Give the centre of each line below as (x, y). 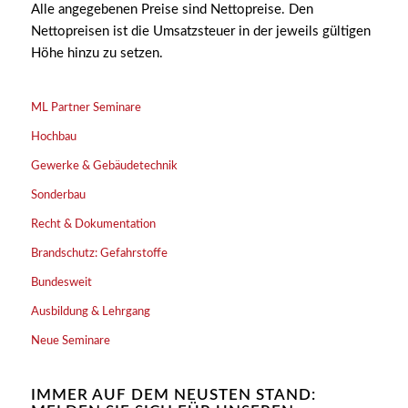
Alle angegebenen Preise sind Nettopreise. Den (172, 9)
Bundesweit (61, 283)
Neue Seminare (70, 342)
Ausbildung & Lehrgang (90, 312)
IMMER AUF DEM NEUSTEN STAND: (173, 396)
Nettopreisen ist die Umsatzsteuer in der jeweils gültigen (200, 31)
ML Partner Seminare (86, 108)
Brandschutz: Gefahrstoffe (99, 254)
